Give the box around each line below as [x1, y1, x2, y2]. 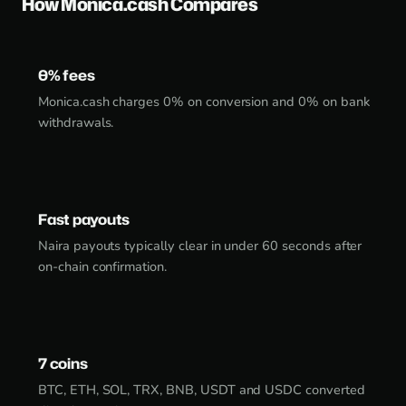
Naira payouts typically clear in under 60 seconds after [38, 237, 362, 255]
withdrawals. [38, 113, 114, 131]
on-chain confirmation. [38, 257, 167, 275]
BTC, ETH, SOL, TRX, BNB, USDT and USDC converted [38, 381, 365, 399]
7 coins [38, 353, 88, 373]
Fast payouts [38, 209, 130, 229]
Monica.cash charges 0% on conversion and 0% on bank [38, 92, 370, 111]
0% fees [38, 65, 95, 85]
